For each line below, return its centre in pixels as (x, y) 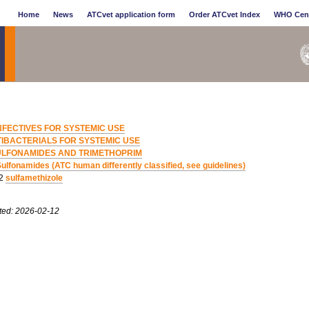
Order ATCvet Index (225, 14)
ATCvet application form (131, 14)
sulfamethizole (34, 178)
